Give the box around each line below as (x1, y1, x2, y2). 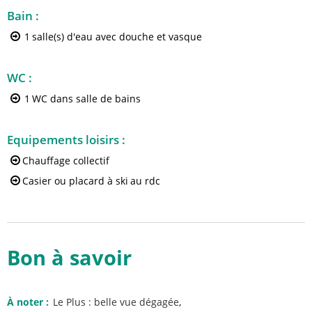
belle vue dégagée (93, 295, 179, 309)
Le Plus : (52, 295, 91, 309)
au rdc (130, 173, 160, 187)
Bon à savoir (7, 244, 132, 272)
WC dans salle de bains (32, 91, 141, 105)
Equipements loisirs (7, 132, 122, 148)
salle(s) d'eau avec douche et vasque (32, 29, 202, 43)
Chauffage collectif (22, 153, 109, 167)
